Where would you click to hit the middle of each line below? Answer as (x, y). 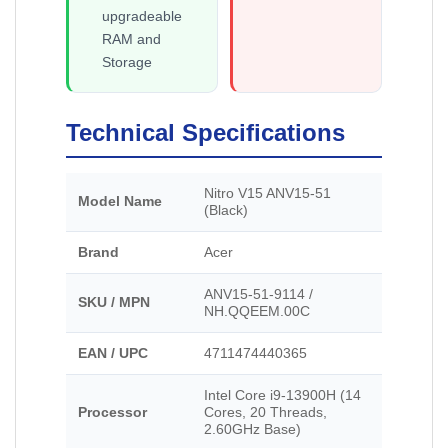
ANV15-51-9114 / (258, 295)
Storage (126, 62)
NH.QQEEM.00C (257, 312)
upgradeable (141, 16)
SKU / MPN (114, 303)
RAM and (131, 39)
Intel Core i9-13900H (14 (282, 396)
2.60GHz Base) (252, 430)
